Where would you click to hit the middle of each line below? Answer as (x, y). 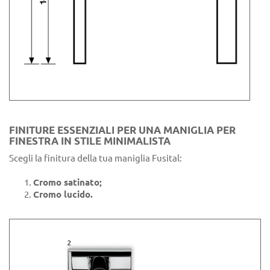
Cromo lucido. (63, 194)
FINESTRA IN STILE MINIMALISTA (90, 140)
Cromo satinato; (67, 182)
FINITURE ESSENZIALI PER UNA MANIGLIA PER (122, 130)
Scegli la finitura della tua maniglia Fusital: (96, 158)
